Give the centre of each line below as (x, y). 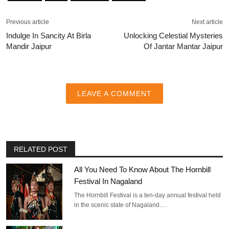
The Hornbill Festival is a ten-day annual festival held (148, 196)
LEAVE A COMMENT (114, 94)
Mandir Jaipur (29, 47)
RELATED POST (41, 150)
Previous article (28, 22)
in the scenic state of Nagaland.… (121, 205)
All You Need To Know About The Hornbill (143, 170)
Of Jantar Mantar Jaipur (183, 47)
